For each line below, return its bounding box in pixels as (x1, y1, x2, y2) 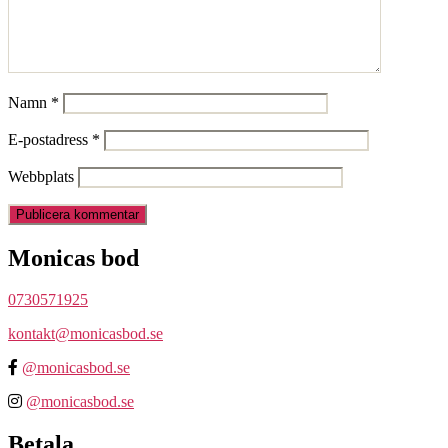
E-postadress (8, 130, 92, 148)
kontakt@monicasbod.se (8, 325, 163, 343)
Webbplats (8, 167, 74, 185)
